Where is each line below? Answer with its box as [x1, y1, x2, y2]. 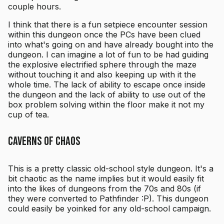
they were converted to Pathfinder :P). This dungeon [8, 193, 208, 204]
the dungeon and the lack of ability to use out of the [8, 89, 205, 100]
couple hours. [8, 1, 61, 12]
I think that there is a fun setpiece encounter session [8, 19, 207, 30]
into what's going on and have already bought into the [8, 39, 213, 50]
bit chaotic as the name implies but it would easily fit [8, 173, 204, 184]
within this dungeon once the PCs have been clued [8, 29, 200, 40]
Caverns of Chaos [8, 134, 80, 149]
